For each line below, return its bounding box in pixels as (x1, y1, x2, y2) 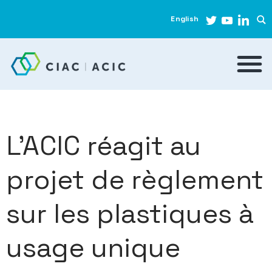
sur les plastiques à (6, 196, 254, 231)
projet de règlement (6, 162, 263, 197)
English (171, 14, 199, 24)
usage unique (6, 230, 180, 265)
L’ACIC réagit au (6, 128, 201, 163)
